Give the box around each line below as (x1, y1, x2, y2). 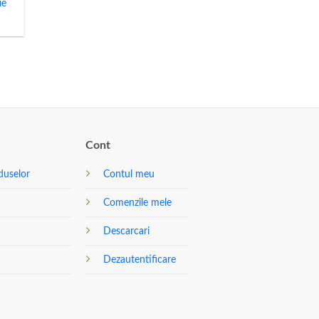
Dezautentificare (103, 253, 177, 265)
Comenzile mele (103, 197, 172, 208)
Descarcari (103, 225, 150, 236)
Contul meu (103, 168, 155, 179)
